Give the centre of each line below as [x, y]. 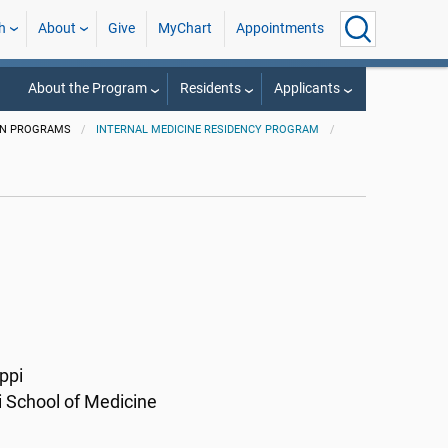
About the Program [87, 88]
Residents [210, 88]
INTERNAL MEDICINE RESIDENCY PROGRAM [208, 129]
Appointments [279, 28]
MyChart [185, 28]
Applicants [306, 88]
